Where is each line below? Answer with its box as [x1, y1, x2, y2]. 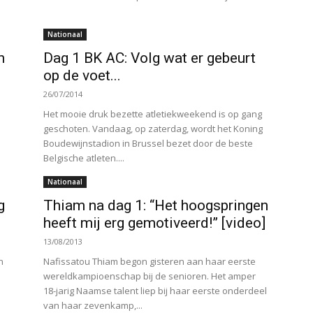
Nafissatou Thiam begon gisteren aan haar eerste [43, 255, 256, 268]
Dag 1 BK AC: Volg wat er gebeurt [43, 50, 256, 67]
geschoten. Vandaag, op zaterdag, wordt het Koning [43, 122, 263, 136]
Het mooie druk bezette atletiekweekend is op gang [43, 108, 262, 121]
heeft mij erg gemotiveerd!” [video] [43, 214, 265, 232]
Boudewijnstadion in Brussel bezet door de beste [43, 137, 253, 150]
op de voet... [43, 67, 121, 85]
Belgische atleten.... [43, 152, 124, 165]
